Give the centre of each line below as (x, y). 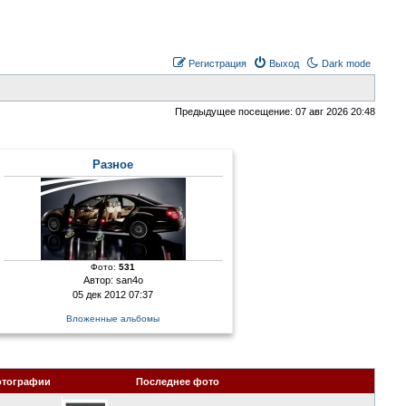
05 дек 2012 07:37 (113, 295)
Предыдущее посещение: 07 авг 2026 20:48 (275, 111)
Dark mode (347, 63)
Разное (113, 164)
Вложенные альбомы (113, 319)
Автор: (99, 280)
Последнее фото (178, 382)
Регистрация (218, 63)
